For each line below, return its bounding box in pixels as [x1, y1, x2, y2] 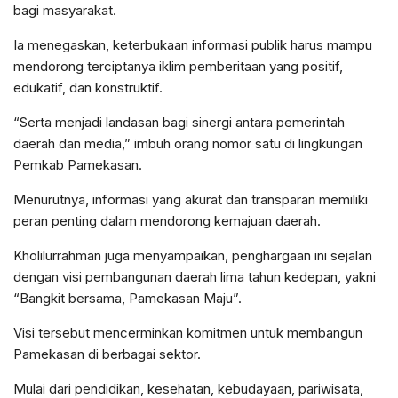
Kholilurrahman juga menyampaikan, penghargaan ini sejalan [13, 246, 372, 264]
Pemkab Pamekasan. [13, 155, 142, 173]
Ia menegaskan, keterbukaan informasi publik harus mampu [13, 36, 372, 53]
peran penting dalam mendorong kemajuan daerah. [13, 211, 321, 229]
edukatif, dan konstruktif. [13, 78, 163, 96]
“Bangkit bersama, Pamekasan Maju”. [13, 289, 242, 306]
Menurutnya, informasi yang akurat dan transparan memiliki [13, 190, 368, 208]
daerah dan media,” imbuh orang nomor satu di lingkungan [13, 134, 362, 152]
